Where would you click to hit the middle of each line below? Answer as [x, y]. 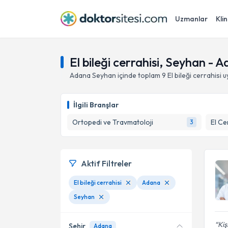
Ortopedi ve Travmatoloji [113, 122]
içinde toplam [138, 75]
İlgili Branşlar [96, 105]
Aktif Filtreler [106, 163]
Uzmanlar [191, 19]
